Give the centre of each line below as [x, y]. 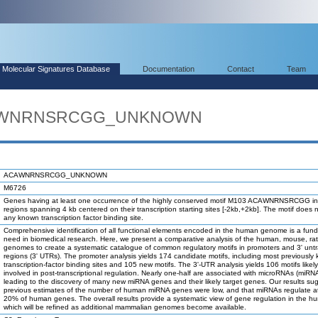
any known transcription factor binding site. [73, 218]
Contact [241, 69]
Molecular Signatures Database [56, 69]
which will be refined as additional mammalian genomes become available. [125, 307]
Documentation [169, 69]
